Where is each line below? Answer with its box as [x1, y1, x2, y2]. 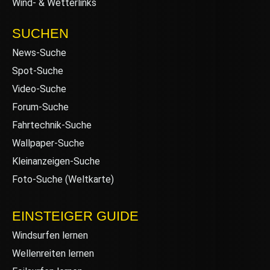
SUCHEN [12, 25, 69, 41]
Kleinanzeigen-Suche [12, 155, 100, 167]
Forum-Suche [12, 101, 69, 113]
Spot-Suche [12, 64, 63, 77]
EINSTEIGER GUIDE [12, 208, 139, 224]
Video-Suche [12, 83, 66, 95]
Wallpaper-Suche [12, 137, 84, 149]
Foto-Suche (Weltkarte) [12, 173, 114, 185]
